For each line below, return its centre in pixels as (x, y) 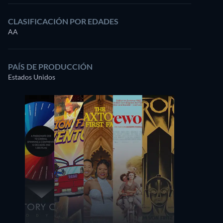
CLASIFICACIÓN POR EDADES (63, 21)
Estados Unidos (32, 77)
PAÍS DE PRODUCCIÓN (50, 66)
